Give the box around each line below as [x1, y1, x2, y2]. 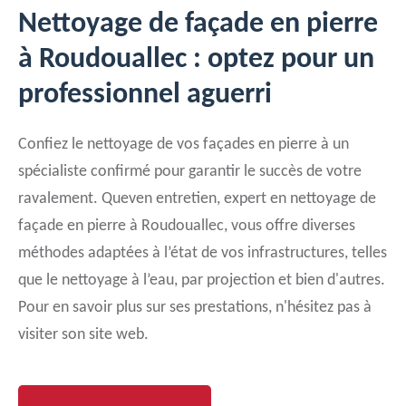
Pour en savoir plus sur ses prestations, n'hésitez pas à [18, 299, 372, 316]
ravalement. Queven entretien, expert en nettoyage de [18, 190, 376, 208]
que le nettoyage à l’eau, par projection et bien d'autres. [18, 272, 385, 289]
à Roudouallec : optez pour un [18, 45, 374, 74]
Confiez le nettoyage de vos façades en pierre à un [18, 136, 349, 153]
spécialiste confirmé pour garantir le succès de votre [18, 163, 362, 180]
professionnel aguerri [18, 81, 272, 110]
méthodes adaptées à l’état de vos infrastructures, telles [18, 245, 387, 262]
